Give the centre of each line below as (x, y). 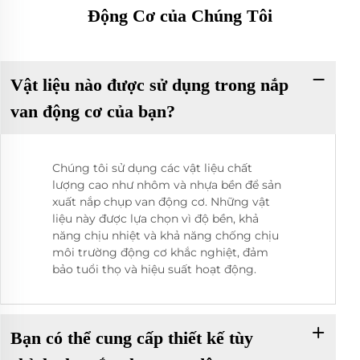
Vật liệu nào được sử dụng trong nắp (149, 84)
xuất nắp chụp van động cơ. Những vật (161, 202)
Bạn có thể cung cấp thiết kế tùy (131, 337)
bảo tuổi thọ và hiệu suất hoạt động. (154, 270)
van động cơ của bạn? (92, 111)
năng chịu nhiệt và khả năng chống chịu (166, 236)
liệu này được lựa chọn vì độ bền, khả (155, 219)
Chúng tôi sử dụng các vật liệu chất (152, 168)
